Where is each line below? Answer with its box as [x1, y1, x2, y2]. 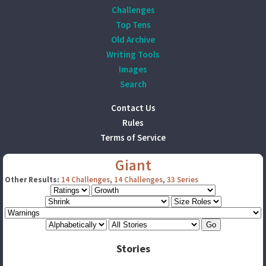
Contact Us [110, 102, 156, 113]
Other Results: [5, 175, 59, 185]
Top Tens [115, 19, 151, 30]
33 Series [167, 175, 198, 185]
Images [119, 64, 147, 75]
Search [119, 78, 147, 90]
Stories [116, 242, 150, 255]
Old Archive [111, 34, 155, 45]
